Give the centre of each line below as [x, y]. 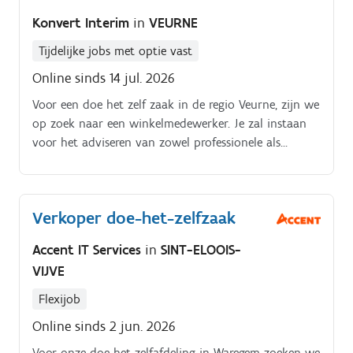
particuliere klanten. [85, 162]
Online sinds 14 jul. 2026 [104, 78]
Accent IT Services [89, 249]
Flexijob [59, 299]
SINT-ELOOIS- [201, 249]
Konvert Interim [83, 23]
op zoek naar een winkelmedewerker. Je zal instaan [169, 124]
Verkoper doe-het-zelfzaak [134, 218]
